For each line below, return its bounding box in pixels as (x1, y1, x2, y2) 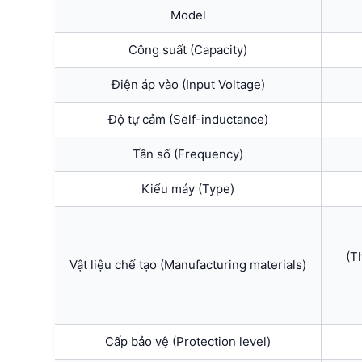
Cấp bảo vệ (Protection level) (105, 333, 271, 349)
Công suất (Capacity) (128, 41, 247, 57)
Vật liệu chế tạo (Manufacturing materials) (69, 256, 306, 272)
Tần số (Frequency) (133, 145, 243, 162)
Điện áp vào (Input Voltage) (111, 76, 265, 92)
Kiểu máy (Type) (141, 180, 234, 196)
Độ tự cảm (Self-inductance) (107, 111, 268, 127)
